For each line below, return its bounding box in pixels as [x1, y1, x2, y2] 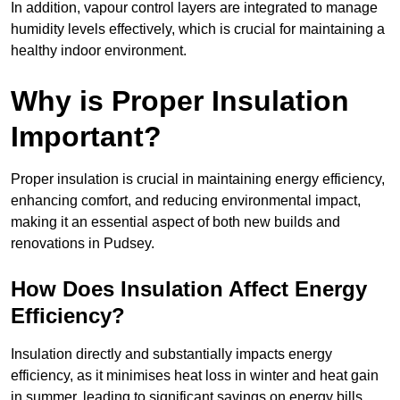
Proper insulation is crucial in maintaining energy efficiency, [11, 171, 385, 187]
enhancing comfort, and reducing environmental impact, [11, 193, 361, 209]
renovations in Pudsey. [11, 236, 154, 252]
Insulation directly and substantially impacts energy [11, 346, 332, 362]
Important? [11, 121, 162, 154]
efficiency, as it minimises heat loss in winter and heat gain [11, 368, 379, 384]
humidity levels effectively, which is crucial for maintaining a [11, 21, 385, 37]
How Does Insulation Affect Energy [11, 277, 367, 302]
